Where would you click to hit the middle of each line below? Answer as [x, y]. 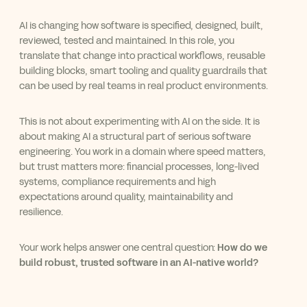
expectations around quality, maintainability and [126, 197]
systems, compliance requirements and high [118, 182]
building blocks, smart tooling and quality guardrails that [143, 71]
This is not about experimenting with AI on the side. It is [139, 121]
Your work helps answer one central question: [118, 247]
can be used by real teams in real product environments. [144, 86]
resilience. [41, 212]
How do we [242, 247]
